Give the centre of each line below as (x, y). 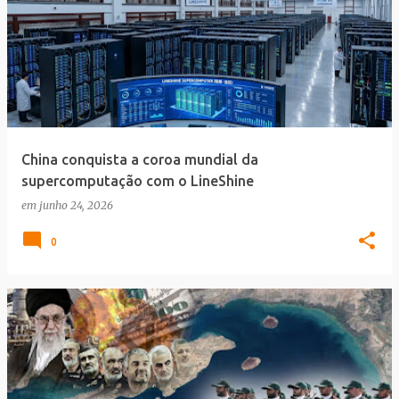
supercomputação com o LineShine (138, 181)
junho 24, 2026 (76, 205)
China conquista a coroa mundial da (140, 159)
